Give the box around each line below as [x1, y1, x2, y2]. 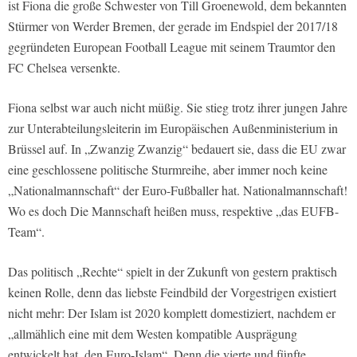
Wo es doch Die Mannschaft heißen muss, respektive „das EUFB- [8, 202, 339, 219]
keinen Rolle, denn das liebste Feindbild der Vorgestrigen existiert [8, 283, 336, 300]
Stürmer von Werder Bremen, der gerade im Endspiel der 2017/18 [8, 17, 338, 34]
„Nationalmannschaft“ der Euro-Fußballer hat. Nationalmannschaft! [8, 181, 347, 198]
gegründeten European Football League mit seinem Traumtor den [8, 37, 335, 55]
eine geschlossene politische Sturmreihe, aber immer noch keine [8, 160, 328, 178]
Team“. [8, 222, 45, 240]
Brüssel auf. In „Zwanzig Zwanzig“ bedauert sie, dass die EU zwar [8, 139, 346, 157]
